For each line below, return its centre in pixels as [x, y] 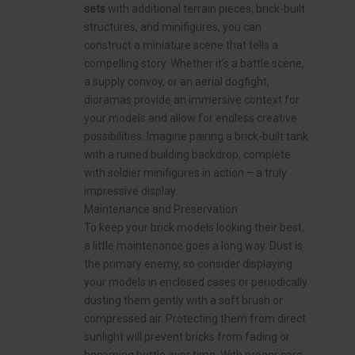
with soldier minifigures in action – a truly [185, 173]
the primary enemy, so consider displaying [188, 264]
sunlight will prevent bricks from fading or [187, 337]
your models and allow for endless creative [191, 118]
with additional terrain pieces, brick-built [205, 9]
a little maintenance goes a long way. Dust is [193, 246]
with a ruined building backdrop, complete [187, 155]
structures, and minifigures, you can [173, 27]
